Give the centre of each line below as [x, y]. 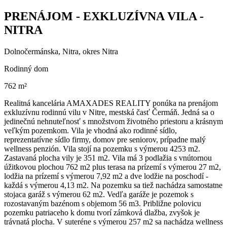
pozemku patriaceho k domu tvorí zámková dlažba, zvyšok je [102, 212]
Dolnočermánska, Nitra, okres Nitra [61, 51]
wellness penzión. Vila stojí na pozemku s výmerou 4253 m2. [102, 148]
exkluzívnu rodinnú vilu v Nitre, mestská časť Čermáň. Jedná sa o [109, 112]
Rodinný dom [26, 68]
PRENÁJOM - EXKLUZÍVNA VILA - [104, 16]
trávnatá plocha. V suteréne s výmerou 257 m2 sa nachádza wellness [113, 221]
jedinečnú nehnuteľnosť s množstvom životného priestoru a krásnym [113, 121]
